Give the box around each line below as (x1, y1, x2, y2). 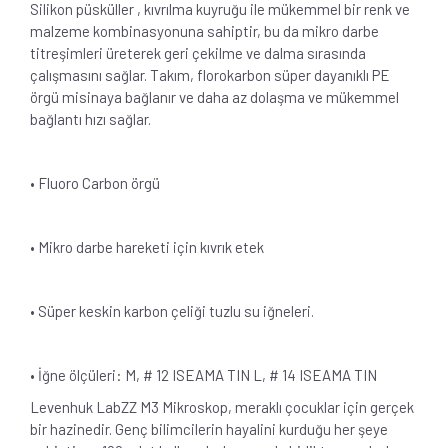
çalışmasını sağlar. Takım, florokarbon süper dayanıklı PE (30, 65, 390, 84)
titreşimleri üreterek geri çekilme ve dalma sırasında (30, 43, 366, 62)
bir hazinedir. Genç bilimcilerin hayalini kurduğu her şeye (30, 419, 388, 438)
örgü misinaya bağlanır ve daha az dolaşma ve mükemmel (30, 87, 399, 106)
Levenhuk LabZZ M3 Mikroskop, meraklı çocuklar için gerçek (30, 397, 414, 416)
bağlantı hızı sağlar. (30, 109, 151, 128)
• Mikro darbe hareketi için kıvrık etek (30, 237, 264, 256)
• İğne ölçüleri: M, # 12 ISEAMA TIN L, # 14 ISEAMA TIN (30, 365, 377, 384)
